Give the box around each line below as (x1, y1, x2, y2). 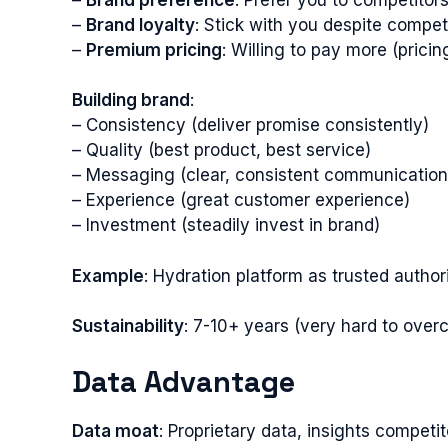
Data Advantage (72, 362, 295, 400)
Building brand (72, 90, 190, 110)
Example (72, 265, 144, 286)
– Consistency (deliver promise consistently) (72, 115, 429, 135)
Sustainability (72, 316, 184, 336)
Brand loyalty (86, 14, 195, 35)
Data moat (72, 420, 159, 441)
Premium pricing (86, 39, 222, 60)
